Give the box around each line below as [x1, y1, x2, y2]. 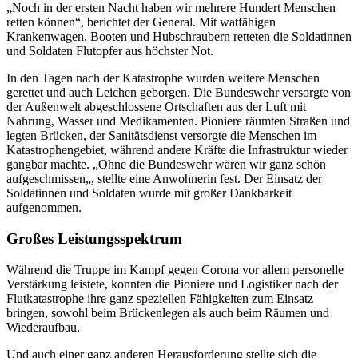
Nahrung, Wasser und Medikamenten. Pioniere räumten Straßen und [6, 114, 350, 129]
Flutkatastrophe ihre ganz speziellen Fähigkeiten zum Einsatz [6, 291, 313, 305]
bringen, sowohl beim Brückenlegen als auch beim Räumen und [6, 305, 329, 320]
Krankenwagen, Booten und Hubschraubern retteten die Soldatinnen [6, 30, 352, 44]
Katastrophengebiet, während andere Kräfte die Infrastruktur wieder [6, 143, 348, 157]
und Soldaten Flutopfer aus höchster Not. [6, 44, 213, 58]
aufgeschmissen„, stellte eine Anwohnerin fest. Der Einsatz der [6, 172, 322, 186]
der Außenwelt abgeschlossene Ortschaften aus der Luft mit [6, 100, 306, 114]
